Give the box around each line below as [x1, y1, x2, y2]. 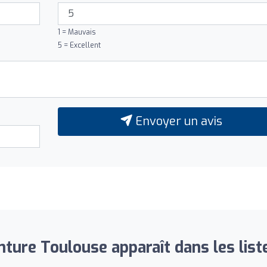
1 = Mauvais [57, 27, 96, 37]
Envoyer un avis [132, 113, 222, 129]
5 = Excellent [57, 40, 101, 50]
